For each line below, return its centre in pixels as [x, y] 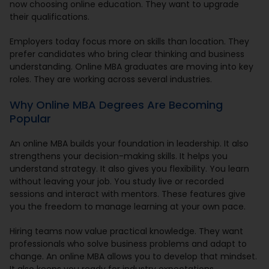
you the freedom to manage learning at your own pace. [128, 207]
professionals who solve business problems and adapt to [128, 244]
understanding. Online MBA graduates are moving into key [132, 67]
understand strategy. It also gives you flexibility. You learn [130, 169]
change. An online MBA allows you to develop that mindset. [134, 257]
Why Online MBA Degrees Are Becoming [116, 105]
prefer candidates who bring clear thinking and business [127, 54]
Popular [31, 119]
